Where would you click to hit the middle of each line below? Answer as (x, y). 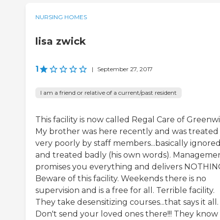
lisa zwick (61, 41)
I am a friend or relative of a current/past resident (109, 93)
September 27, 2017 (125, 69)
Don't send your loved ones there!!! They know (127, 214)
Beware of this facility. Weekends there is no (121, 179)
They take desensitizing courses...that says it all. (127, 202)
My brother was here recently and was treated (127, 132)
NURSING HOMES (61, 17)
